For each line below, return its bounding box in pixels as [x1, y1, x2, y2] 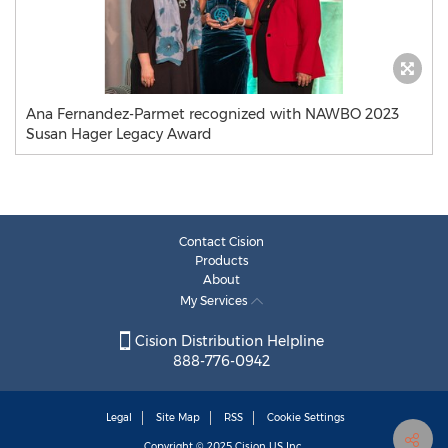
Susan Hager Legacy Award [26, 125, 212, 143]
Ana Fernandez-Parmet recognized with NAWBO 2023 [26, 105, 399, 123]
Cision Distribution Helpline [130, 332, 324, 351]
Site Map [156, 411, 200, 425]
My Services [180, 293, 251, 308]
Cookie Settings [267, 411, 345, 425]
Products [194, 253, 249, 268]
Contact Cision [179, 234, 264, 249]
